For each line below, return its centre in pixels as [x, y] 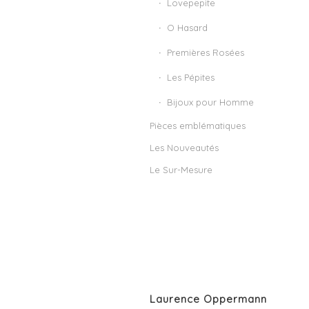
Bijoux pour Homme [210, 102]
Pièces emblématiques [198, 126]
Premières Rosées [206, 52]
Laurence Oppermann [208, 299]
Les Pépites [191, 77]
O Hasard [187, 28]
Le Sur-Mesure [181, 170]
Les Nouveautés [184, 148]
